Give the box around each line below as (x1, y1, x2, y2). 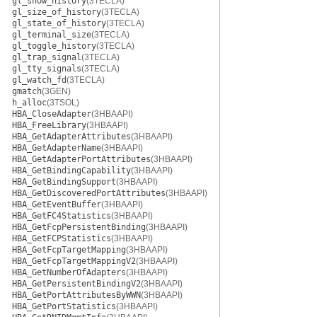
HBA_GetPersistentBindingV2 (12, 279, 141, 289)
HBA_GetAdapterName (12, 143, 101, 153)
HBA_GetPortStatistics (12, 301, 116, 311)
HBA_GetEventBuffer (12, 200, 101, 209)
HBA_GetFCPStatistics (12, 234, 111, 243)
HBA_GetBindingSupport (12, 177, 116, 187)
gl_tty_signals (12, 64, 81, 74)
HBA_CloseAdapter (12, 109, 91, 119)
